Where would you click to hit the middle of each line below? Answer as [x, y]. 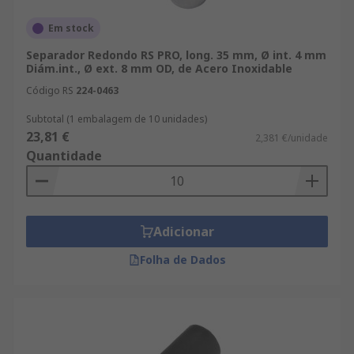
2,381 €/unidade [292, 138]
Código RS [50, 90]
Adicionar [183, 232]
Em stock [71, 28]
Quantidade [64, 156]
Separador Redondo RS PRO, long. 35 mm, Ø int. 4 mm [176, 55]
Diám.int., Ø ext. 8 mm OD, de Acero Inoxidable [159, 68]
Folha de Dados [183, 260]
